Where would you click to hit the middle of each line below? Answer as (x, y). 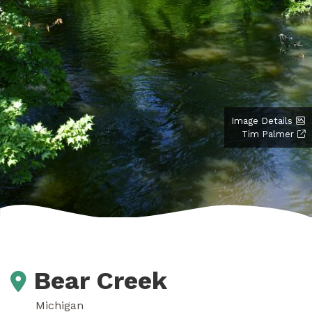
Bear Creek (100, 280)
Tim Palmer (268, 134)
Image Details (262, 120)
